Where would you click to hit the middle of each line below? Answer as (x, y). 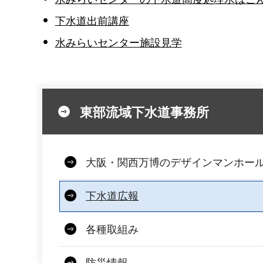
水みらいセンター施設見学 (118, 43)
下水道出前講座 (92, 21)
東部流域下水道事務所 (144, 113)
